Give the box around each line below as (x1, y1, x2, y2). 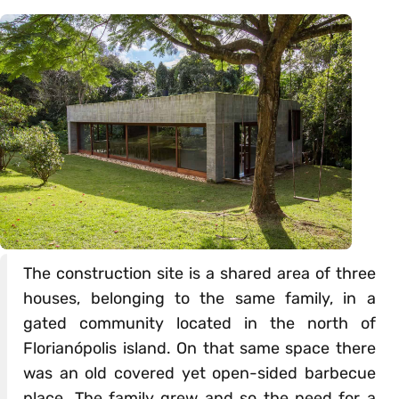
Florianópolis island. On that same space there (23, 338, 376, 358)
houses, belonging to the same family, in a (23, 288, 376, 308)
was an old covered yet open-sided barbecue (23, 362, 376, 383)
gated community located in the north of (23, 313, 376, 333)
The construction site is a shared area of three (23, 263, 376, 283)
